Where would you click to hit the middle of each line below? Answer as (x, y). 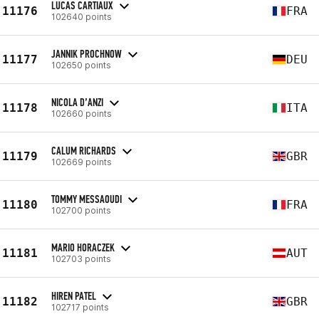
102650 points (81, 65)
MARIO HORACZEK (83, 247)
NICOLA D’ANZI (77, 102)
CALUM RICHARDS (84, 150)
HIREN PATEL (74, 296)
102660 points (82, 113)
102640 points (82, 16)
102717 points (80, 307)
